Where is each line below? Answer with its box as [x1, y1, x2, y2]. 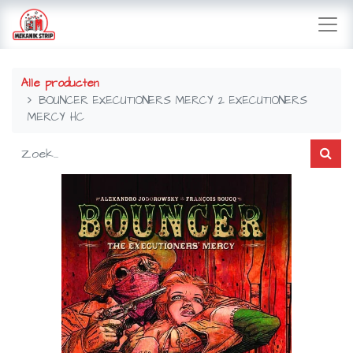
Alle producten [21, 75, 98, 91]
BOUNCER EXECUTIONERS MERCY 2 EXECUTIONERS [39, 92, 308, 109]
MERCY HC [28, 109, 84, 125]
